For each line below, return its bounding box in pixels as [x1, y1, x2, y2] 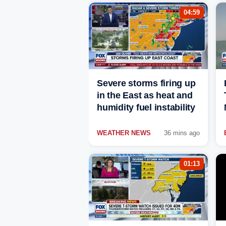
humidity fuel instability [97, 102, 195, 113]
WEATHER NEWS [97, 129, 151, 137]
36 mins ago [164, 129, 200, 137]
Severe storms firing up [97, 78, 196, 89]
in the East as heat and [97, 90, 193, 101]
